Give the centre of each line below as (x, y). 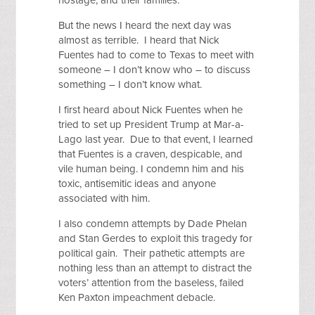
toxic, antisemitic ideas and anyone (137, 184)
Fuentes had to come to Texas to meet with (156, 55)
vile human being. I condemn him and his (152, 169)
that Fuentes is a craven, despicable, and (151, 154)
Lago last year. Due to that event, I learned (156, 140)
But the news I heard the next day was (145, 26)
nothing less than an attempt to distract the (155, 268)
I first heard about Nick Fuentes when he (151, 110)
